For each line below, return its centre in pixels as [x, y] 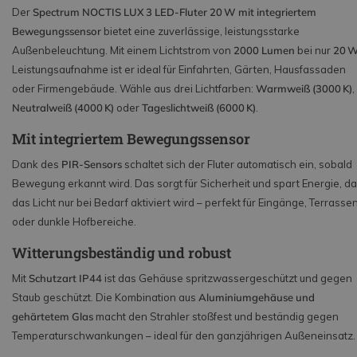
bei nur [314, 51]
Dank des [37, 165]
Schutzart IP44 [65, 279]
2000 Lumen [264, 51]
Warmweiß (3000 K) [304, 89]
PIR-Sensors [92, 165]
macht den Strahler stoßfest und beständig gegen [216, 317]
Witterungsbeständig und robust [122, 253]
